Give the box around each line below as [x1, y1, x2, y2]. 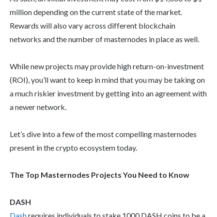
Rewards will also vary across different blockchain [10, 21, 175, 31]
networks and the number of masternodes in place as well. [10, 34, 199, 44]
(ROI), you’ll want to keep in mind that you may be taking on [10, 75, 205, 85]
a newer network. [10, 102, 66, 112]
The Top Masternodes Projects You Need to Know [10, 170, 189, 180]
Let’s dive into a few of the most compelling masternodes [10, 129, 197, 139]
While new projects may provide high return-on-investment [10, 62, 204, 71]
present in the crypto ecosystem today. [10, 143, 137, 153]
